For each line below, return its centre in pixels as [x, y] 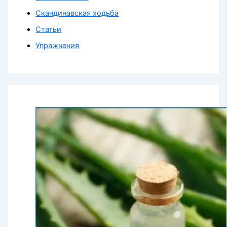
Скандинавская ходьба [77, 13]
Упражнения [58, 46]
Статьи [49, 30]
